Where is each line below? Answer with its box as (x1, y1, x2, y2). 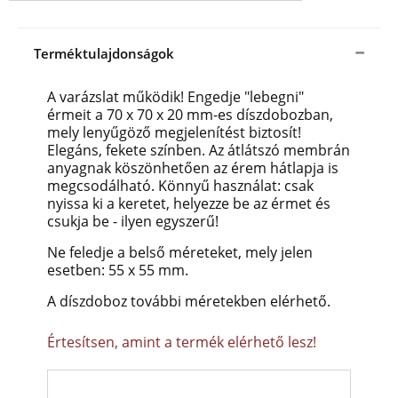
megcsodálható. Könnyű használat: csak (47, 176, 314, 196)
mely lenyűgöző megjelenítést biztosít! (47, 123, 301, 143)
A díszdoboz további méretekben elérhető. (47, 291, 330, 312)
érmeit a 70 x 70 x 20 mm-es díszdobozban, (47, 105, 333, 125)
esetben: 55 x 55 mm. (47, 260, 188, 281)
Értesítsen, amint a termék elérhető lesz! (47, 332, 316, 353)
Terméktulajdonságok (34, 44, 174, 63)
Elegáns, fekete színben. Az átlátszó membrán (47, 140, 350, 161)
